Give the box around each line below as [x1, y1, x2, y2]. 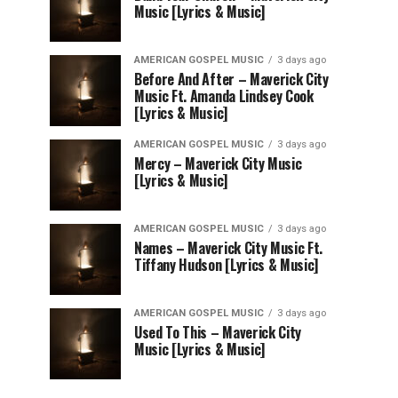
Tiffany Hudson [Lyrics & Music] [134, 254, 319, 275]
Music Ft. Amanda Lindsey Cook [134, 85, 314, 107]
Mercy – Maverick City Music [134, 153, 302, 174]
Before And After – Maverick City [134, 68, 329, 90]
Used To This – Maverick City [134, 322, 302, 343]
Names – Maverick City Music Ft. [134, 237, 323, 259]
